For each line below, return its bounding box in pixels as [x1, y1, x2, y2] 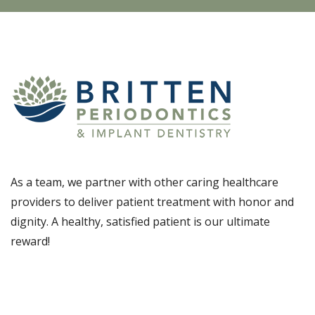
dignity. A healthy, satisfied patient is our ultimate [11, 214, 270, 230]
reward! [11, 233, 50, 250]
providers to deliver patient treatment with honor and [11, 194, 294, 210]
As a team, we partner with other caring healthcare [11, 174, 278, 191]
